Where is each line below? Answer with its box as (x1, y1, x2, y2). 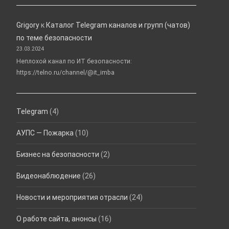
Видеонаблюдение (16, 172, 81, 180)
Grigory (16, 20, 39, 29)
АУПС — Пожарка (16, 129, 74, 138)
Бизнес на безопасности (16, 150, 99, 159)
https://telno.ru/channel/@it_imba (16, 68, 114, 76)
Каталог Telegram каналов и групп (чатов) (46, 20, 190, 29)
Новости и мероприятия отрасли (16, 193, 128, 202)
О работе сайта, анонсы (16, 215, 97, 223)
